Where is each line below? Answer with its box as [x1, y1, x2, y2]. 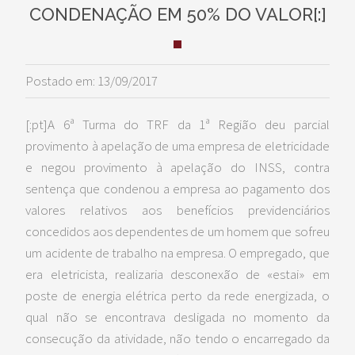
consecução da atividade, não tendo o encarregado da [25, 330, 330, 347]
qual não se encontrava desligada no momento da [25, 308, 330, 326]
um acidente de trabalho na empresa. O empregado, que [25, 244, 330, 261]
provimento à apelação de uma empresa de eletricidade [25, 137, 330, 155]
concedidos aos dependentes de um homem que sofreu [25, 223, 330, 240]
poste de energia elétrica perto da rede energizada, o [25, 287, 330, 304]
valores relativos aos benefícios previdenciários [25, 201, 330, 219]
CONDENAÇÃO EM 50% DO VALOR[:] [29, 4, 326, 25]
